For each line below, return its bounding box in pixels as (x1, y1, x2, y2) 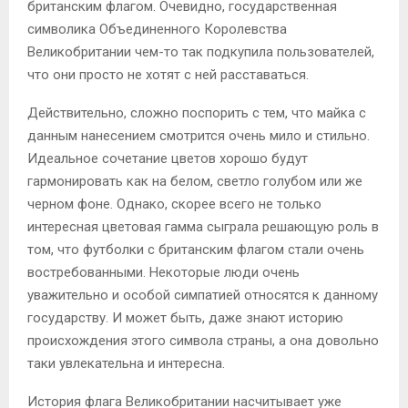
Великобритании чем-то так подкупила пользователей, (27, 43, 374, 60)
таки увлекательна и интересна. (27, 354, 225, 372)
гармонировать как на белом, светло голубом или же (27, 172, 362, 189)
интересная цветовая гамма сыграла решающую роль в (27, 218, 379, 235)
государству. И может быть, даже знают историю (27, 309, 343, 326)
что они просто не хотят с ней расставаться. (27, 66, 309, 83)
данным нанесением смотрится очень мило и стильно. (27, 127, 370, 144)
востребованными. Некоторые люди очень (27, 263, 300, 280)
